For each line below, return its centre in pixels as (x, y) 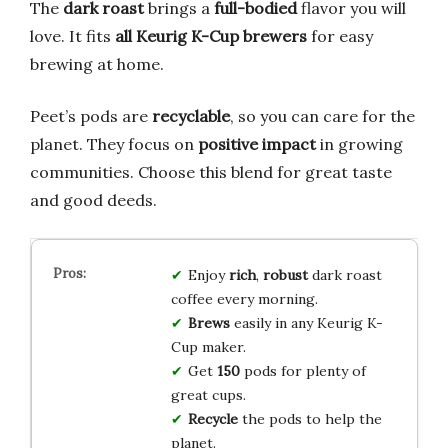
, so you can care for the (322, 116)
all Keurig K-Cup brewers (211, 36)
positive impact (257, 144)
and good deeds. (93, 200)
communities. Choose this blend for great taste (211, 172)
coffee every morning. (244, 299)
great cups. (208, 395)
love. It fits (72, 36)
